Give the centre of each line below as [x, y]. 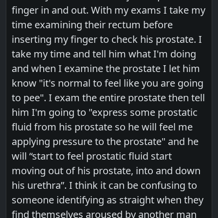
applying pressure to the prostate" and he [105, 141]
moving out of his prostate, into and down [106, 170]
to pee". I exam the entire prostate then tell [109, 97]
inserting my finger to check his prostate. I [107, 39]
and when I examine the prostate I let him [106, 68]
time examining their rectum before [92, 24]
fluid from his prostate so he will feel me [102, 127]
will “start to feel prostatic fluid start [92, 156]
